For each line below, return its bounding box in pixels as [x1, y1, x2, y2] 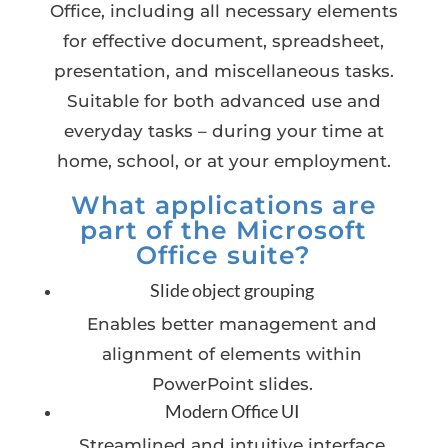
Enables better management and [87, 314, 378, 334]
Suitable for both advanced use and [66, 91, 381, 111]
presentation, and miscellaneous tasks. [53, 61, 394, 81]
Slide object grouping [150, 279, 315, 301]
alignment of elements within [102, 344, 363, 364]
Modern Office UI [164, 400, 300, 422]
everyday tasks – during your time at [63, 121, 384, 141]
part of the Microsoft [80, 215, 368, 245]
